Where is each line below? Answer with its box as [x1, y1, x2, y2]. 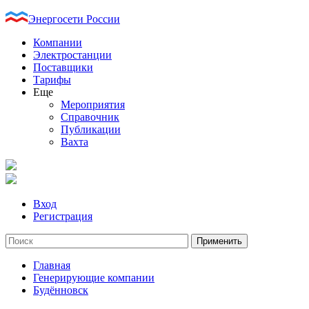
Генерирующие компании [33, 272, 154, 283]
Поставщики [33, 61, 93, 73]
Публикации [61, 123, 121, 135]
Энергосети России [28, 13, 120, 25]
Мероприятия [61, 99, 125, 110]
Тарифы [33, 74, 71, 86]
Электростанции [33, 49, 112, 61]
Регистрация [33, 210, 92, 222]
